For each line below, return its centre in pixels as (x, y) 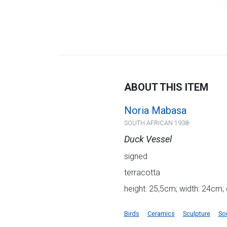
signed (136, 157)
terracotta (142, 173)
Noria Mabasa (155, 111)
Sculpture (196, 214)
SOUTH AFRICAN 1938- (157, 123)
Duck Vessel (148, 139)
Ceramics (161, 214)
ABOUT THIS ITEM (166, 87)
